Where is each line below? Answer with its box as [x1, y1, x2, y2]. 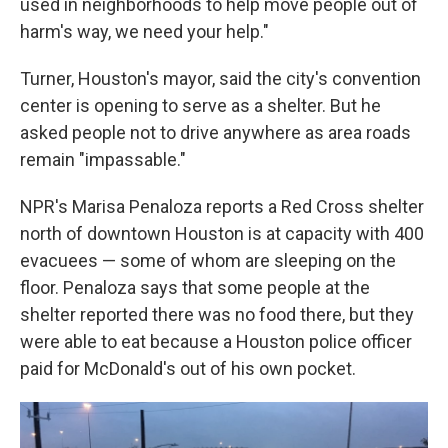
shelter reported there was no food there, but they [20, 304, 414, 326]
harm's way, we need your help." [20, 21, 269, 43]
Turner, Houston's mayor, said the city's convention [20, 68, 421, 90]
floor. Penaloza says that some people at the [20, 277, 370, 299]
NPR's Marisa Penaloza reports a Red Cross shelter [20, 196, 424, 218]
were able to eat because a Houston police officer [20, 331, 412, 353]
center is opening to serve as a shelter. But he [20, 95, 381, 117]
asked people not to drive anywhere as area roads [20, 122, 411, 144]
